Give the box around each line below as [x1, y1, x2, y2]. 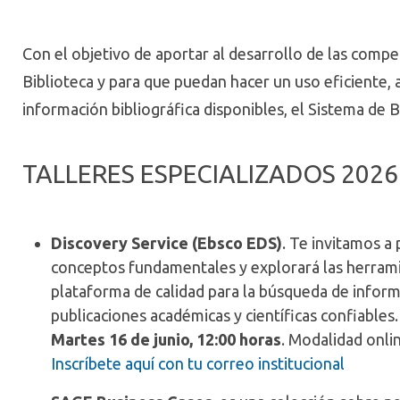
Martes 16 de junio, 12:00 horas [51, 330, 281, 348]
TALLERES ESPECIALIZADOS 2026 [22, 160, 398, 187]
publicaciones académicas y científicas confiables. [51, 306, 398, 324]
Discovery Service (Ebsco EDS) [51, 234, 282, 252]
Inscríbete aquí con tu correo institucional [51, 354, 345, 372]
